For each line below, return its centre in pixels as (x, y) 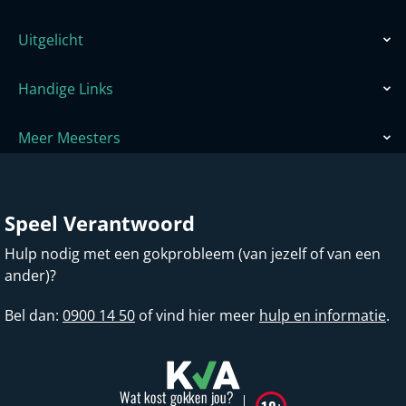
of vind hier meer (197, 316)
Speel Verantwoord (100, 224)
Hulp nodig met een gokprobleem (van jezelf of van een (193, 254)
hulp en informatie (323, 316)
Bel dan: (34, 316)
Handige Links (66, 89)
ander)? (30, 276)
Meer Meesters (69, 138)
